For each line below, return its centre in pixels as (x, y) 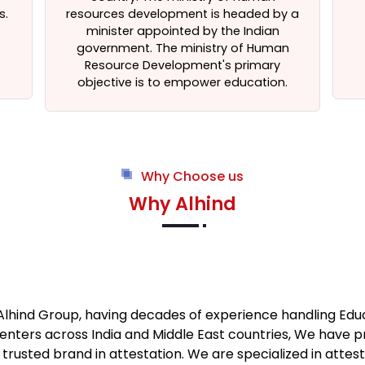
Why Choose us (192, 176)
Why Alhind (182, 204)
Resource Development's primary (182, 65)
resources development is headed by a (182, 14)
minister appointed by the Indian (182, 31)
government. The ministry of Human (182, 48)
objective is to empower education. (182, 82)
